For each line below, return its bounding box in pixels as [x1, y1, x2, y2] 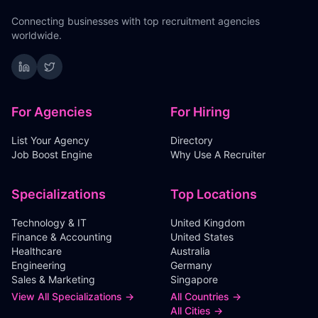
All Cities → [170, 305, 223, 317]
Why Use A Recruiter [170, 148, 265, 160]
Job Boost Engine [11, 148, 92, 160]
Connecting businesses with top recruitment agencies [11, 15, 260, 27]
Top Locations [170, 187, 257, 202]
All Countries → [170, 290, 241, 302]
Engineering [11, 259, 66, 271]
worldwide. [11, 29, 62, 41]
